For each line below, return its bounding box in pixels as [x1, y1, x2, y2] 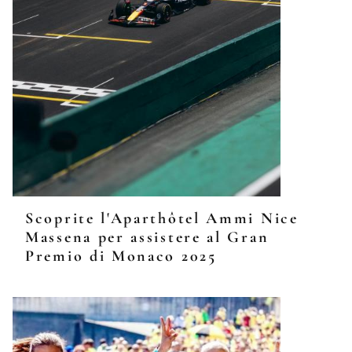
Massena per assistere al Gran [25, 228, 269, 247]
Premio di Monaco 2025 [25, 247, 217, 266]
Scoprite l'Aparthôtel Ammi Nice [25, 209, 299, 228]
